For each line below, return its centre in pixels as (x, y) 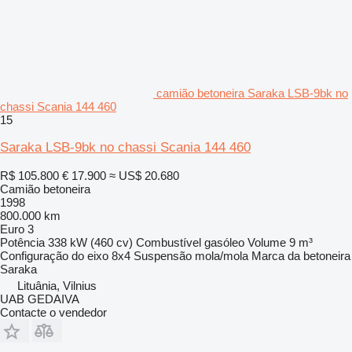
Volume (267, 242)
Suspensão (163, 255)
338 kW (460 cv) (90, 242)
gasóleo (224, 242)
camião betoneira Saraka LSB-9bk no (252, 93)
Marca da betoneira (301, 255)
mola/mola (222, 255)
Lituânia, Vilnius (57, 285)
